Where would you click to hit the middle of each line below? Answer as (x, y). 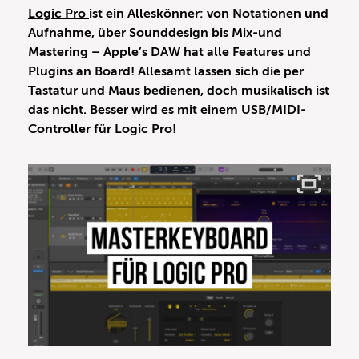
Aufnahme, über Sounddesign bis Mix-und (155, 33)
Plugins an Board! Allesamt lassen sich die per (166, 72)
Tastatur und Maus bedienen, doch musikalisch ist (179, 91)
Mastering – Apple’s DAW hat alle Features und (169, 52)
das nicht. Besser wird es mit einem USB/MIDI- (167, 110)
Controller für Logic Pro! (102, 129)
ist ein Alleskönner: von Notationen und (209, 14)
